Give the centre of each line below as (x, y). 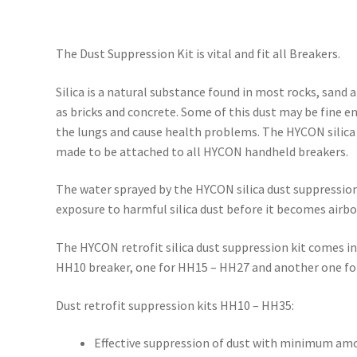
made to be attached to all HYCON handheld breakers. (202, 151)
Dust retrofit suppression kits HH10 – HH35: (175, 305)
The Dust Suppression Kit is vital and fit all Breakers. (198, 53)
